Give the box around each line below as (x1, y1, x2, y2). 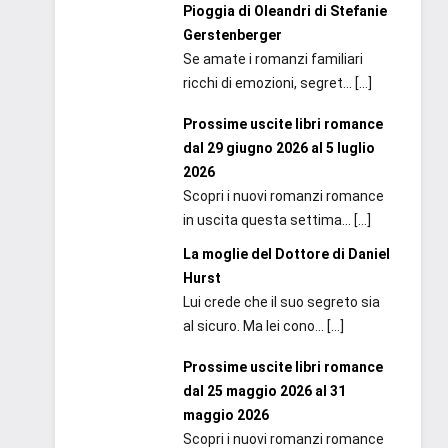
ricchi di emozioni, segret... (182, 75, 355, 92)
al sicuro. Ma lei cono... (182, 317, 327, 334)
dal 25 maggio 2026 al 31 (182, 382, 346, 399)
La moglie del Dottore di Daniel (182, 245, 390, 262)
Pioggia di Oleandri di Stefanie (182, 3, 387, 20)
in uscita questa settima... (182, 211, 354, 228)
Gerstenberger (182, 27, 282, 44)
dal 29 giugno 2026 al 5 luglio (182, 139, 375, 156)
